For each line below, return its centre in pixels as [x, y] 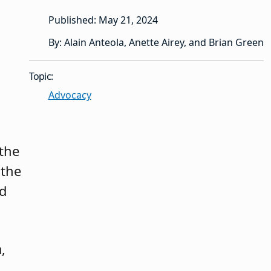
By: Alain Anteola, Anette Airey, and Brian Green [156, 43]
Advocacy [70, 95]
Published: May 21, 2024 [103, 20]
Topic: [41, 77]
